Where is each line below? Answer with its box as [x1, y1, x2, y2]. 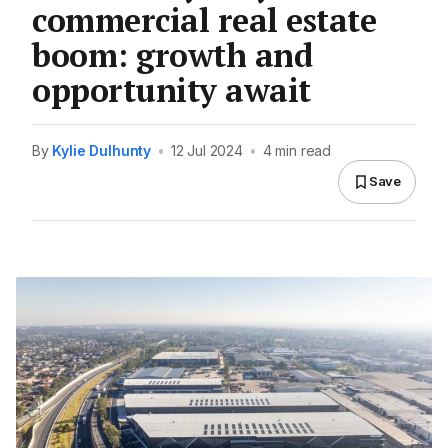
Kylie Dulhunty [52, 141, 152, 159]
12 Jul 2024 [170, 141, 243, 159]
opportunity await [32, 68, 311, 111]
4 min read [262, 141, 332, 159]
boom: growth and [32, 33, 313, 76]
